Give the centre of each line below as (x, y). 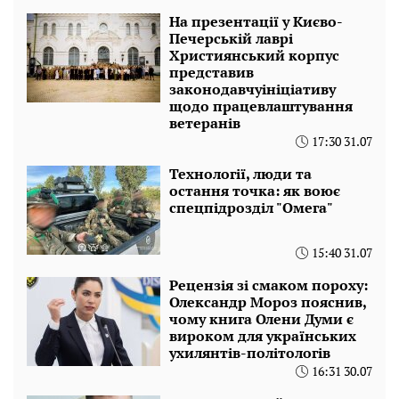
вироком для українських (263, 336)
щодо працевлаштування (261, 106)
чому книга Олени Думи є (261, 319)
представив (212, 73)
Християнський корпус (254, 56)
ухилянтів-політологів (250, 353)
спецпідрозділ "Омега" (251, 208)
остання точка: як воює (255, 191)
